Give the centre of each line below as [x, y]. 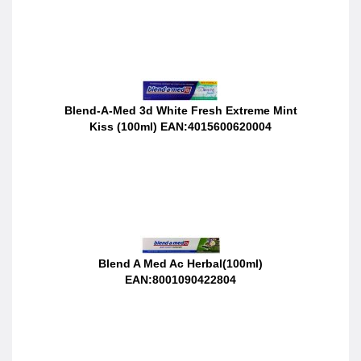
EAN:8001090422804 [180, 279]
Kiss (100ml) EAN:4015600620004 [180, 126]
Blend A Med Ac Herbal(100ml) [180, 263]
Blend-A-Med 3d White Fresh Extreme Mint [180, 110]
